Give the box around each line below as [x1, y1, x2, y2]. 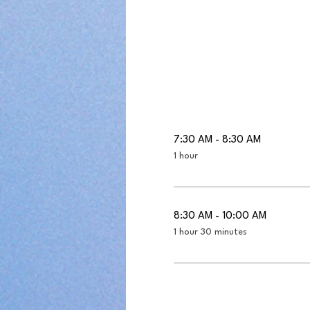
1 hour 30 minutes [173, 228, 247, 237]
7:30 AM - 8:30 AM [173, 135, 261, 145]
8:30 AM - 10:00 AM [173, 211, 266, 221]
